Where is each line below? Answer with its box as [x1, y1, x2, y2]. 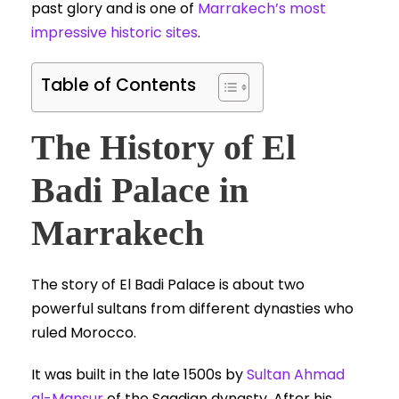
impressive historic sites [31, 22, 198, 44]
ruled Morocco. [31, 322, 136, 344]
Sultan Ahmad [247, 364, 345, 386]
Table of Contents [41, 73, 196, 98]
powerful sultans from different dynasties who [31, 298, 354, 320]
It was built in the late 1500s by [31, 364, 247, 386]
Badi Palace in [31, 170, 248, 211]
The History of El [31, 127, 296, 168]
